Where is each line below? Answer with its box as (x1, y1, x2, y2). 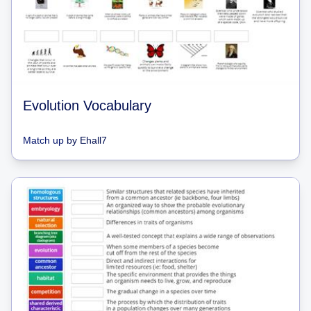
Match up (23, 134, 64, 146)
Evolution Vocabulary (23, 97, 151, 113)
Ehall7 (80, 134, 107, 146)
